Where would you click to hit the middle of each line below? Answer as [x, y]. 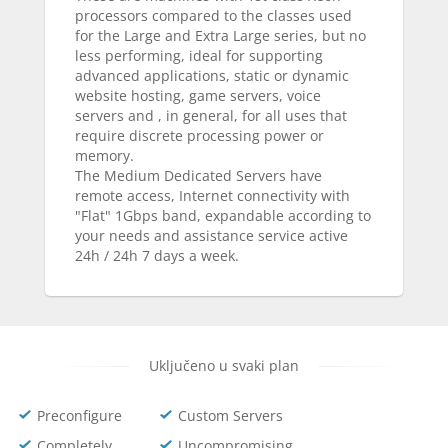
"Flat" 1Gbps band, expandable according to [223, 215]
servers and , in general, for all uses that [211, 115]
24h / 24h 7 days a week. [157, 255]
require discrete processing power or [199, 135]
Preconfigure [79, 415]
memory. [104, 155]
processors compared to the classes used [213, 15]
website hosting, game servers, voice [198, 95]
